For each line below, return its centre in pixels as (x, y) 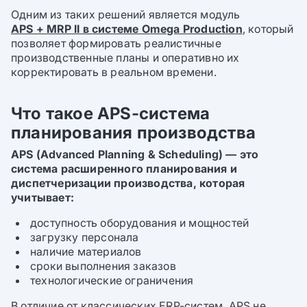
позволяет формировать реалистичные (116, 43)
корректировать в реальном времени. (114, 72)
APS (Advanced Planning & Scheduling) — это (135, 155)
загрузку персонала (85, 237)
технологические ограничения (112, 281)
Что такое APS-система (111, 113)
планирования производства (134, 133)
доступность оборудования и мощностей (140, 223)
